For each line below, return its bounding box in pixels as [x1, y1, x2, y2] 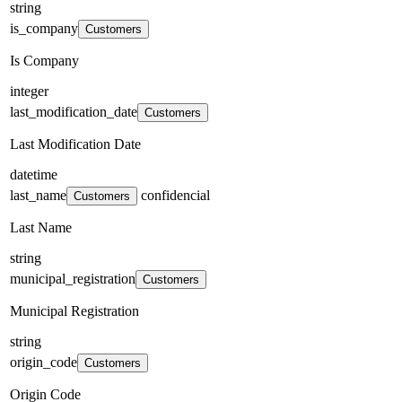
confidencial [137, 187, 210, 203]
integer [10, 83, 48, 99]
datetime [10, 166, 57, 182]
